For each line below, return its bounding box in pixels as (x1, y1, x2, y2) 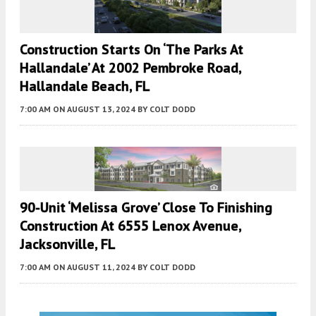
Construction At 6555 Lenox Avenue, (20, 216, 241, 235)
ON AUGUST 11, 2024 (53, 261, 135, 272)
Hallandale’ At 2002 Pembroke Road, (20, 58, 241, 77)
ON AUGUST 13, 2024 (53, 103, 135, 114)
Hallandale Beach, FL (20, 76, 150, 95)
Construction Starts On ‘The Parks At (20, 39, 243, 59)
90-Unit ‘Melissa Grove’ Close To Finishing (20, 197, 272, 217)
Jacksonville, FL (20, 234, 116, 253)
